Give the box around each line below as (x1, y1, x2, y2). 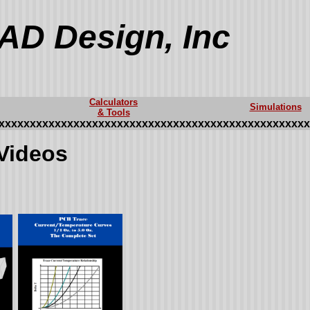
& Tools (97, 107, 130, 118)
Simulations (249, 102, 302, 112)
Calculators (89, 97, 138, 107)
